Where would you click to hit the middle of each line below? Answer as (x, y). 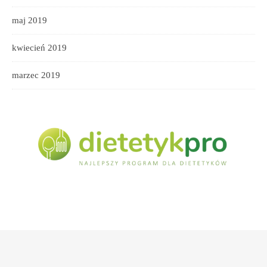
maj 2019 (30, 20)
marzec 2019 (36, 75)
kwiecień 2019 (39, 47)
